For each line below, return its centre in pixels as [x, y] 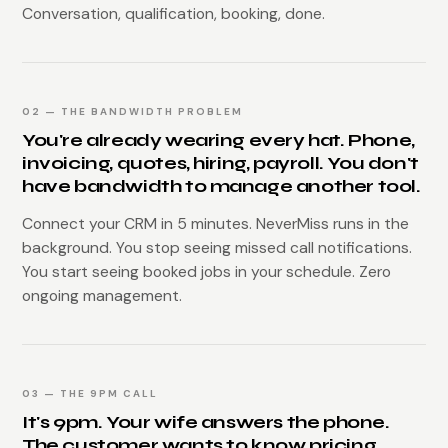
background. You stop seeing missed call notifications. [217, 247]
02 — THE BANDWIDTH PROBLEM [132, 111]
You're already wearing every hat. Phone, [218, 139]
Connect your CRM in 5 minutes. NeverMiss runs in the [215, 223]
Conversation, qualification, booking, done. [173, 13]
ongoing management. [102, 295]
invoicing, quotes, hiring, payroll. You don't [220, 162]
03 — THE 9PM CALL [90, 393]
